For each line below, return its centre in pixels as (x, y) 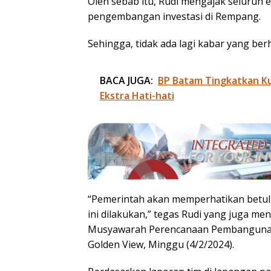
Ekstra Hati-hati (137, 96)
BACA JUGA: (126, 81)
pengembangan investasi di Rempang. (174, 17)
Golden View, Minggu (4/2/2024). (161, 244)
